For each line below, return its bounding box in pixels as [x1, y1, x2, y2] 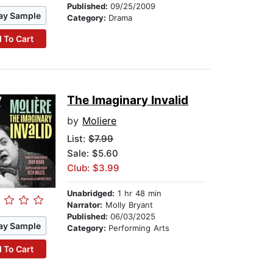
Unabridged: [67, 188, 115, 199]
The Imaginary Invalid [67, 93, 189, 108]
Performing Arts [108, 223, 170, 233]
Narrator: [67, 200, 103, 210]
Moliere [82, 115, 117, 127]
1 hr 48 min [115, 188, 162, 199]
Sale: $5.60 [67, 147, 119, 160]
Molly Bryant [102, 200, 154, 210]
